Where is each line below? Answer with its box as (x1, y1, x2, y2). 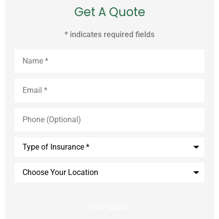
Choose (14, 161, 41, 171)
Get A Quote (74, 4, 145, 21)
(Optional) (14, 114, 49, 124)
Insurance (14, 152, 49, 161)
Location (14, 177, 44, 187)
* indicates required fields (65, 29, 154, 39)
